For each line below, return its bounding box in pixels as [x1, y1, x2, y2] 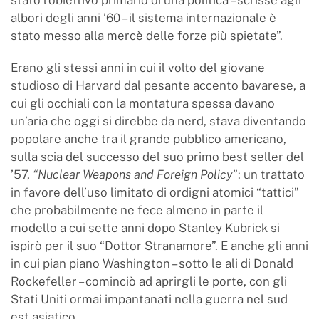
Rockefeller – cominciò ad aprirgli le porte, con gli [11, 273, 287, 288]
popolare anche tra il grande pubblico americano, [11, 131, 286, 146]
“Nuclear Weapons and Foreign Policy [33, 167, 233, 182]
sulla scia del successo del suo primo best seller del [11, 149, 304, 164]
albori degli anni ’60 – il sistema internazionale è [11, 10, 276, 25]
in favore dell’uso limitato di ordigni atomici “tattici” [11, 184, 299, 199]
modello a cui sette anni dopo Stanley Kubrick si [11, 220, 280, 235]
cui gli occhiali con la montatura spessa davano [11, 95, 275, 110]
